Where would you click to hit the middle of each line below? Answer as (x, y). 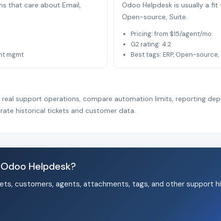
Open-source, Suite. (155, 17)
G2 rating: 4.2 (151, 44)
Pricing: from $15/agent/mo (171, 34)
